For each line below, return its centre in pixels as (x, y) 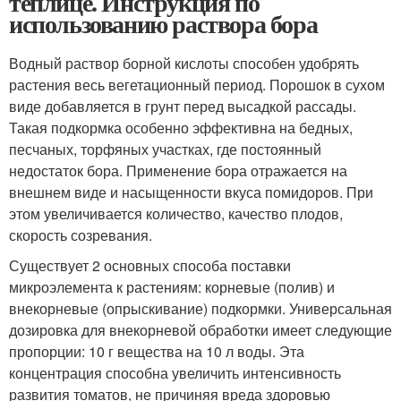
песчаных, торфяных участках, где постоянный (165, 149)
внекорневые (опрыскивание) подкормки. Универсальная (200, 309)
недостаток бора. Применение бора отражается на (178, 171)
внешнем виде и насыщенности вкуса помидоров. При (191, 192)
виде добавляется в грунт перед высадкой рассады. (183, 107)
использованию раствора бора (163, 24)
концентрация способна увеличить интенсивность (175, 373)
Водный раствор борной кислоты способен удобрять (184, 64)
